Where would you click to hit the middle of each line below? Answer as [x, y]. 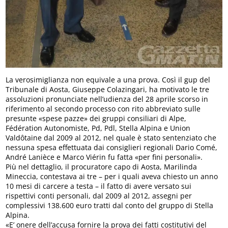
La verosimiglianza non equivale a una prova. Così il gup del [108, 79]
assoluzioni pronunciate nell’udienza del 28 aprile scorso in [107, 99]
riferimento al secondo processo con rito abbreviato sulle [103, 108]
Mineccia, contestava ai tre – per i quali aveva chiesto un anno [112, 176]
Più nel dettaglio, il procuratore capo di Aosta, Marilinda [102, 166]
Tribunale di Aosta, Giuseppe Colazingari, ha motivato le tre [108, 89]
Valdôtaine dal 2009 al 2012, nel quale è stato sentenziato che [111, 137]
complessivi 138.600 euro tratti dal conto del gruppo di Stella [110, 205]
